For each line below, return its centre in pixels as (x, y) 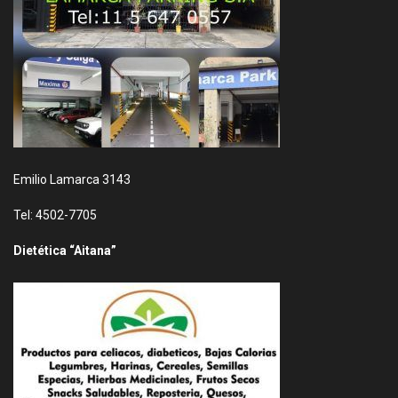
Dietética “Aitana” (65, 251)
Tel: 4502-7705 (55, 215)
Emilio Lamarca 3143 (72, 179)
